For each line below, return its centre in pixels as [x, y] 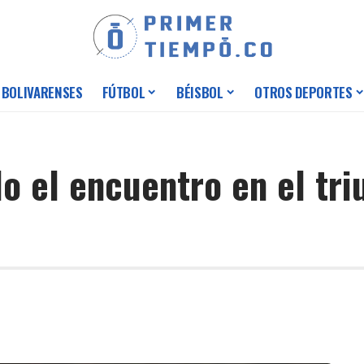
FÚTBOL [123, 93]
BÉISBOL [200, 93]
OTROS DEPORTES [303, 93]
